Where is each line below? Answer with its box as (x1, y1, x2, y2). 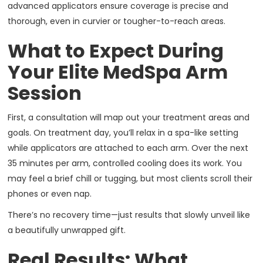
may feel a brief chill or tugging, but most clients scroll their (8, 173, 253, 185)
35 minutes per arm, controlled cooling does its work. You (8, 157, 242, 170)
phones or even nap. (8, 188, 92, 200)
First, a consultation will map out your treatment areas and (8, 112, 250, 124)
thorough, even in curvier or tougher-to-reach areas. (8, 15, 226, 28)
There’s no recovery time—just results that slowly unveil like (8, 209, 251, 221)
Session (8, 80, 82, 107)
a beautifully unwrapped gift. (8, 224, 126, 237)
